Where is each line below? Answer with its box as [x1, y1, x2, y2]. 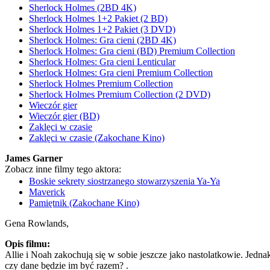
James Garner [5, 153, 63, 163]
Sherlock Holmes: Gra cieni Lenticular [29, 57, 175, 67]
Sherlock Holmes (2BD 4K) [29, 2, 136, 13]
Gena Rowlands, [5, 218, 69, 228]
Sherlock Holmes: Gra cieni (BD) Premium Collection [29, 46, 235, 56]
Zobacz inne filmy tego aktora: [5, 164, 121, 174]
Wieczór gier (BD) [29, 111, 99, 121]
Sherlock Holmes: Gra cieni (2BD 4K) [29, 35, 176, 45]
